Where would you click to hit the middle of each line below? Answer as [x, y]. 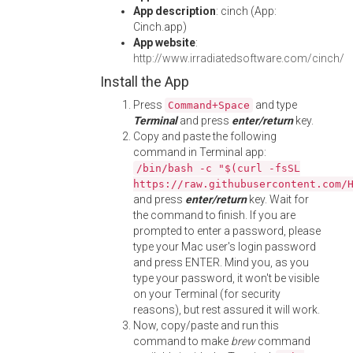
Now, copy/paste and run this [206, 325]
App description [175, 11]
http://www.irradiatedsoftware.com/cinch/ [239, 58]
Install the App [145, 82]
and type [275, 105]
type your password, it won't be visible [226, 278]
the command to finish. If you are [214, 215]
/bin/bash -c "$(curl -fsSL [218, 168]
